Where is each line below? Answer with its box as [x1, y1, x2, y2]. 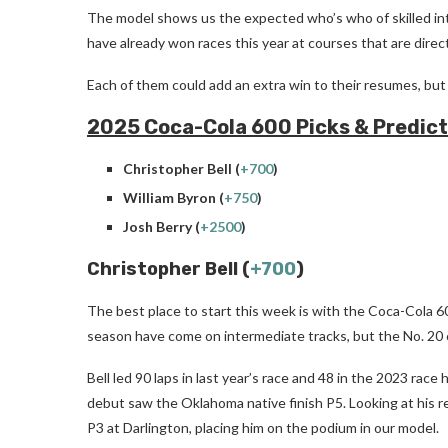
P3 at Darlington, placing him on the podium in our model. [87, 418, 439, 436]
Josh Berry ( [123, 217, 200, 235]
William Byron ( [123, 188, 224, 206]
